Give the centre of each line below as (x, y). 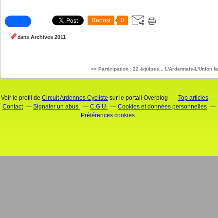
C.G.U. (99, 107)
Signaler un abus (56, 107)
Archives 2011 (48, 37)
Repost (101, 20)
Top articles (193, 98)
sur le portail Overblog (138, 98)
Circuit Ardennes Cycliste (75, 98)
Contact (13, 107)
